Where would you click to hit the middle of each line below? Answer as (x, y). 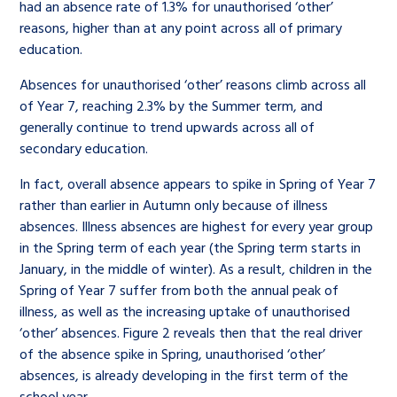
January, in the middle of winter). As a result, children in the (196, 269)
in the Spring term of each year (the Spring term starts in (191, 247)
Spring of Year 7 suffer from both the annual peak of (179, 290)
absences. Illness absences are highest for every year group (197, 226)
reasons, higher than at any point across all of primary (181, 27)
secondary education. (88, 148)
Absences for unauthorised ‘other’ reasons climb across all (193, 84)
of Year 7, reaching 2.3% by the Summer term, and (171, 105)
